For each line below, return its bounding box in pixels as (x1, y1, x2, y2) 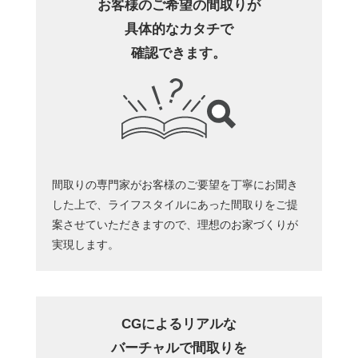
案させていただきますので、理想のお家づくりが (51, 217, 298, 231)
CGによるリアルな (121, 316, 237, 332)
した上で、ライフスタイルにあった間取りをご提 (51, 197, 298, 211)
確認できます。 (131, 45, 227, 61)
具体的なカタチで (124, 21, 233, 37)
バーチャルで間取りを (110, 340, 247, 356)
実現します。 (51, 237, 119, 251)
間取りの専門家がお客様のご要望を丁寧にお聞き (51, 177, 298, 191)
